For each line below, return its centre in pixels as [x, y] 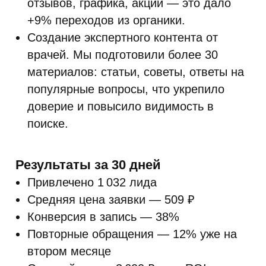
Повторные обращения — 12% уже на [132, 234]
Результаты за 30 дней [88, 165]
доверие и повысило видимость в [121, 106]
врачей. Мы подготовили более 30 [123, 55]
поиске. [48, 123]
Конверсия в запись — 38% [103, 217]
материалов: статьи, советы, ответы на [136, 72]
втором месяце [69, 251]
